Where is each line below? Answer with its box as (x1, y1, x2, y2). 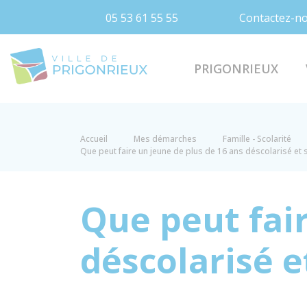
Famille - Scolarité (223, 133, 291, 145)
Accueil (80, 133, 108, 145)
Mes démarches (134, 133, 197, 145)
